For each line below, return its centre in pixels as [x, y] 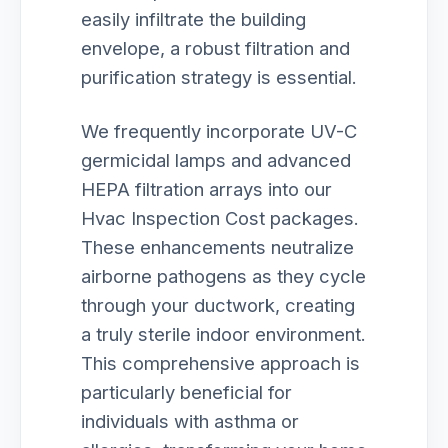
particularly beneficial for [186, 392]
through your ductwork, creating [218, 305]
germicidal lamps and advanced [216, 160]
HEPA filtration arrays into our [206, 189]
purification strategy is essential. [219, 77]
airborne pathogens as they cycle [223, 276]
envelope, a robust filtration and [215, 48]
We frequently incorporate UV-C [219, 131]
